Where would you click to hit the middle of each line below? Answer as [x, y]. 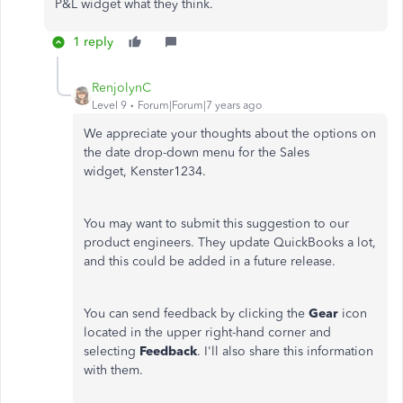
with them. [113, 370]
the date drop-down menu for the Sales [197, 152]
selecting [112, 351]
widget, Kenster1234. [145, 171]
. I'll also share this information [285, 351]
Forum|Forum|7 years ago [200, 105]
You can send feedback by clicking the [196, 313]
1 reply [93, 42]
